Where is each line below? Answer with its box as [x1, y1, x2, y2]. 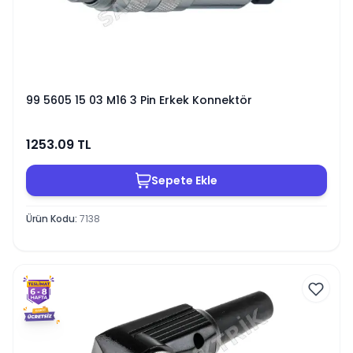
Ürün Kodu [26, 211, 75, 225]
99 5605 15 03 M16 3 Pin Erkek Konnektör [26, 92, 252, 108]
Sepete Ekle [151, 172, 217, 188]
